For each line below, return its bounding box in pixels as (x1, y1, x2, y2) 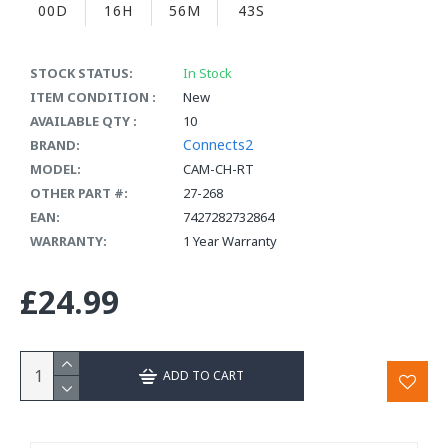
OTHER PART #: (30, 183, 128, 202)
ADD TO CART (163, 367, 244, 385)
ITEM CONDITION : (30, 87, 156, 106)
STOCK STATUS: (30, 63, 133, 82)
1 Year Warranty (183, 231, 277, 250)
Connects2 (183, 134, 253, 154)
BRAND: (30, 135, 80, 154)
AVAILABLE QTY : (30, 111, 137, 130)
